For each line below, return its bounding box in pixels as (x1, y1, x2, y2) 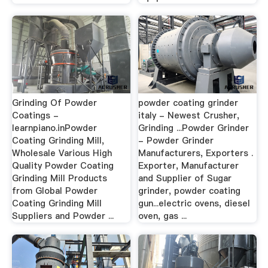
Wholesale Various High (11, 147, 112, 160)
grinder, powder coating (138, 185, 241, 197)
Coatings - (11, 109, 59, 122)
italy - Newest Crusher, (138, 109, 240, 122)
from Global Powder (11, 185, 98, 197)
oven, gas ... (138, 210, 187, 223)
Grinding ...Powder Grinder (138, 122, 249, 135)
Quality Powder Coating (11, 160, 114, 172)
